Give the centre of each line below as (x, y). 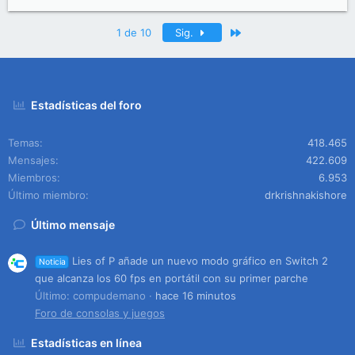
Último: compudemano (90, 295)
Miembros (32, 177)
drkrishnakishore (306, 195)
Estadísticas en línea (87, 342)
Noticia (52, 261)
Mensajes (32, 160)
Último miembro (47, 195)
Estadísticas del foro (87, 105)
